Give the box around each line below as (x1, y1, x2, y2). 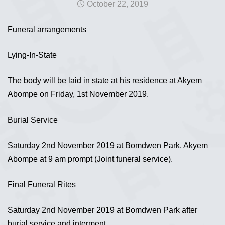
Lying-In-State (8, 51, 57, 59)
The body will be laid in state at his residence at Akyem (8, 76, 202, 85)
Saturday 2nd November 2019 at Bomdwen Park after (8, 206, 197, 214)
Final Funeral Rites (8, 180, 76, 189)
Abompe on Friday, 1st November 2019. (8, 90, 149, 98)
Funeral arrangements (8, 25, 86, 34)
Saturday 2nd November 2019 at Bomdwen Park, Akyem (8, 141, 208, 150)
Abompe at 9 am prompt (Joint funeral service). (8, 155, 173, 163)
